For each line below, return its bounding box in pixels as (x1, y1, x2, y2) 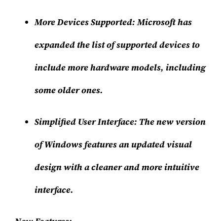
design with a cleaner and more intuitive (35, 161, 200, 174)
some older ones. (35, 84, 104, 97)
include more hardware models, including (35, 61, 206, 74)
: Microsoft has (132, 16, 192, 29)
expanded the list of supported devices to (35, 38, 200, 51)
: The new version (134, 115, 206, 128)
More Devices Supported (35, 16, 133, 29)
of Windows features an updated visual (35, 138, 192, 151)
